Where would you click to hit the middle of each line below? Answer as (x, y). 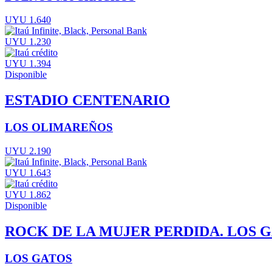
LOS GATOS (39, 258)
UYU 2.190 (28, 151)
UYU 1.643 (28, 172)
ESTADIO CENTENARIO (87, 100)
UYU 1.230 (28, 42)
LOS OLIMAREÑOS (59, 127)
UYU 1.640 (28, 20)
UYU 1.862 (28, 194)
